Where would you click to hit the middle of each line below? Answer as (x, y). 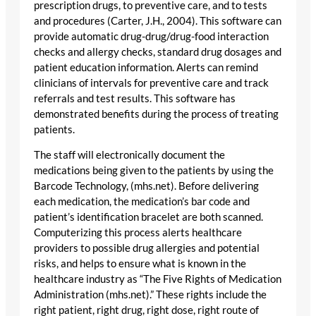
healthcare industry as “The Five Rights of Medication (158, 279)
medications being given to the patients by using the (154, 171)
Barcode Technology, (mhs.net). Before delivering (146, 186)
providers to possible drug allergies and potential (147, 248)
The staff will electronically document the (129, 155)
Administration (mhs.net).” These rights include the (150, 295)
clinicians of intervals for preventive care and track (151, 83)
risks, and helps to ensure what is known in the (140, 264)
